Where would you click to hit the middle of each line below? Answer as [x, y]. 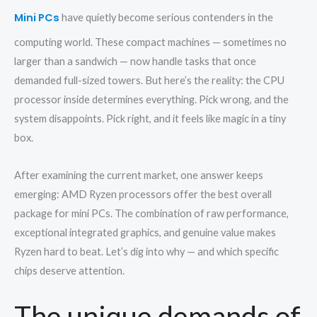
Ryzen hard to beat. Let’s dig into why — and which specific [146, 251]
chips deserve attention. [69, 270]
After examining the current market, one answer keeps [139, 175]
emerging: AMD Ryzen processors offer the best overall [143, 194]
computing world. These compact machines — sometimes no [150, 42]
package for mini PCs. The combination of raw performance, [151, 213]
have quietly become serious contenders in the [166, 17]
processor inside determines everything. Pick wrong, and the [151, 99]
